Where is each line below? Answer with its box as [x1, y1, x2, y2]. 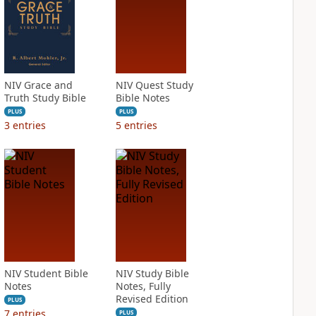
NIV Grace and [4, 78, 73, 92]
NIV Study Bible [115, 267, 189, 280]
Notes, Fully [115, 279, 171, 293]
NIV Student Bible [4, 267, 88, 280]
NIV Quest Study [115, 78, 193, 92]
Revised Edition [115, 292, 188, 305]
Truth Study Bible [4, 91, 86, 104]
